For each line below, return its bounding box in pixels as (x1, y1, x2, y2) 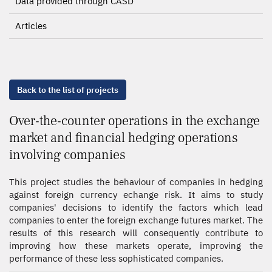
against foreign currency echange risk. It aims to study (9, 189, 263, 200)
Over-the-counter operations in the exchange (9, 112, 260, 129)
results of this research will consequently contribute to (9, 227, 263, 239)
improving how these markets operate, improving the (9, 240, 263, 251)
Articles (15, 20, 47, 32)
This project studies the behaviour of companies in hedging (9, 176, 263, 188)
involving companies (9, 146, 126, 163)
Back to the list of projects (17, 84, 118, 95)
